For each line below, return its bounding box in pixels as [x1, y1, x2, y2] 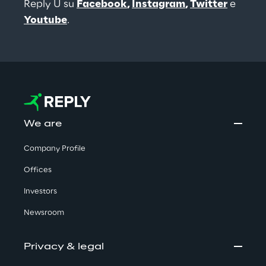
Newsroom [24, 209, 64, 217]
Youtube [24, 15, 67, 26]
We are [24, 119, 62, 129]
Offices [24, 166, 52, 175]
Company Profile [24, 145, 85, 153]
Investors [24, 188, 57, 196]
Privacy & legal [24, 242, 104, 252]
